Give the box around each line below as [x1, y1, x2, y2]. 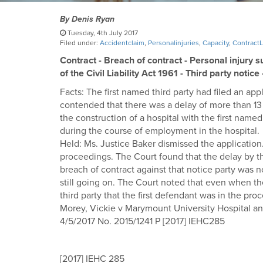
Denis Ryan [72, 14, 114, 24]
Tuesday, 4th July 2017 [66, 29, 138, 37]
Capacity [203, 39, 229, 47]
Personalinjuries [148, 39, 199, 47]
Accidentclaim [100, 39, 144, 47]
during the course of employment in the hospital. [60, 125, 262, 137]
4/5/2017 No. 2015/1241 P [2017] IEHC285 [60, 215, 225, 227]
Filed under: [60, 39, 100, 47]
